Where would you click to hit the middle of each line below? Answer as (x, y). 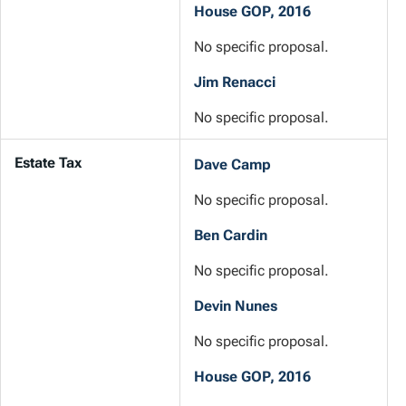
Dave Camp (232, 165)
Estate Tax (48, 162)
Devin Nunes (236, 306)
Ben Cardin (231, 236)
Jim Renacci (235, 82)
